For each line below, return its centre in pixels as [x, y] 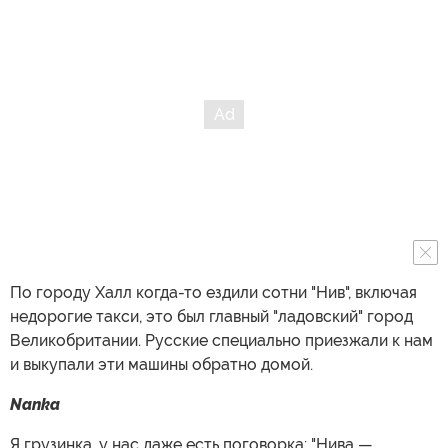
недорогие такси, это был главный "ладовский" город [211, 316]
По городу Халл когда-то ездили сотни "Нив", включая [213, 292]
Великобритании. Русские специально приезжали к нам [221, 340]
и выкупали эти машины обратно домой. [161, 364]
